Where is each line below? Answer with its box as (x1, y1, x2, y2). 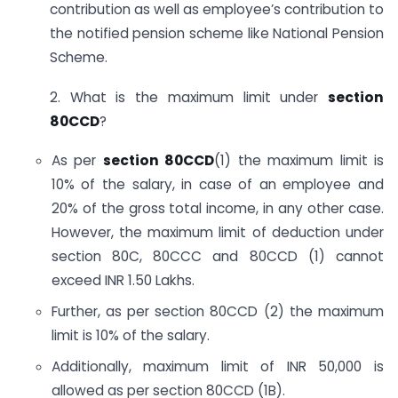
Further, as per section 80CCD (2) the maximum (51, 302, 384, 322)
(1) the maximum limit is (214, 151, 384, 171)
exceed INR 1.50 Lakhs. (51, 271, 195, 291)
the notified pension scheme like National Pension (50, 23, 384, 43)
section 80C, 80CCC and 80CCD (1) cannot (51, 247, 384, 267)
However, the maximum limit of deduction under (51, 223, 384, 243)
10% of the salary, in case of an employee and (51, 175, 384, 195)
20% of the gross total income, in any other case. (51, 199, 384, 219)
